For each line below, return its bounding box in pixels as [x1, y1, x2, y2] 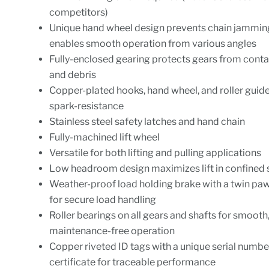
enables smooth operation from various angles [49, 38, 257, 49]
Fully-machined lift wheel [49, 131, 160, 143]
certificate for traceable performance [49, 256, 216, 268]
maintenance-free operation [49, 225, 175, 237]
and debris [49, 69, 97, 80]
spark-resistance [49, 100, 124, 112]
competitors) [49, 7, 109, 18]
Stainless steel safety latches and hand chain [49, 116, 246, 127]
